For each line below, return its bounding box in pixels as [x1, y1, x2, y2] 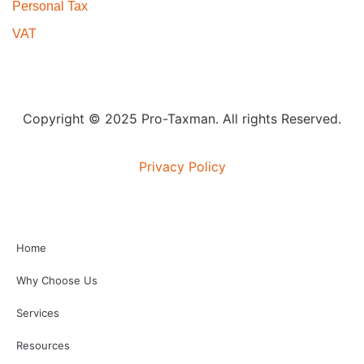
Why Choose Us [16, 273, 97, 287]
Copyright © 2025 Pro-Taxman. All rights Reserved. [23, 110, 341, 128]
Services [16, 305, 59, 319]
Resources [16, 338, 70, 352]
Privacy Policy [138, 158, 226, 175]
